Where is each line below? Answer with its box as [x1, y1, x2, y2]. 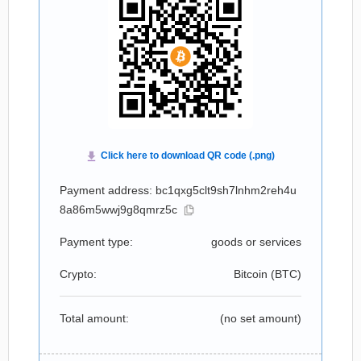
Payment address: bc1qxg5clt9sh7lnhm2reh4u [60, 184, 297, 197]
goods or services [211, 235, 301, 248]
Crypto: [60, 268, 97, 280]
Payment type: [60, 235, 133, 248]
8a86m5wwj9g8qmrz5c [60, 203, 177, 216]
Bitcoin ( [234, 268, 275, 280]
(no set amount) [220, 312, 301, 325]
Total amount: [60, 312, 129, 325]
